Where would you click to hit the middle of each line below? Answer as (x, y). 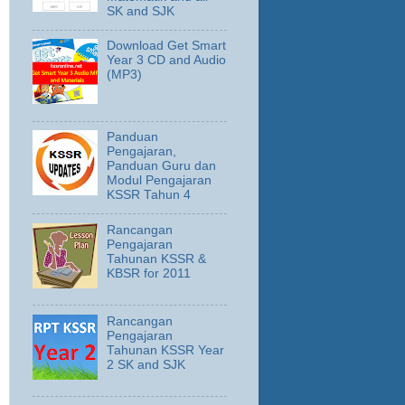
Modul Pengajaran (160, 181)
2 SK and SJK (146, 364)
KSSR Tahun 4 (149, 195)
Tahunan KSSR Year (166, 350)
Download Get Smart (167, 46)
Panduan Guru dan (162, 166)
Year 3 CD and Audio (167, 61)
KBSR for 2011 (149, 273)
